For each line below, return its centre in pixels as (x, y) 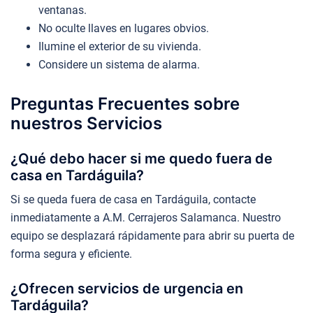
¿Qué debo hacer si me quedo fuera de (141, 158)
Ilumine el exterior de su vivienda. (120, 46)
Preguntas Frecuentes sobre (125, 103)
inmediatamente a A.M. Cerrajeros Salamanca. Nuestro (146, 217)
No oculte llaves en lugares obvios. (124, 28)
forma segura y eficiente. (71, 254)
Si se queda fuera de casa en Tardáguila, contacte (133, 199)
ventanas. (63, 10)
